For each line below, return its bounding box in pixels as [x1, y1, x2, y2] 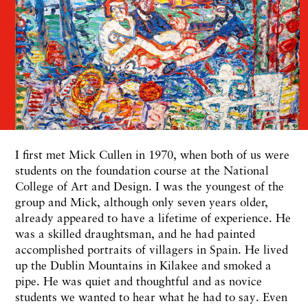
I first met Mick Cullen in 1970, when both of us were [15, 146, 289, 162]
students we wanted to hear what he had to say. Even [15, 289, 287, 304]
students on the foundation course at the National [15, 162, 269, 177]
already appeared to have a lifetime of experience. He [15, 210, 291, 225]
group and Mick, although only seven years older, [15, 194, 268, 209]
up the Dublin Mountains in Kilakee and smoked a [15, 257, 272, 272]
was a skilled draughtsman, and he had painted [15, 225, 255, 241]
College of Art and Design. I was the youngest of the [15, 178, 284, 193]
